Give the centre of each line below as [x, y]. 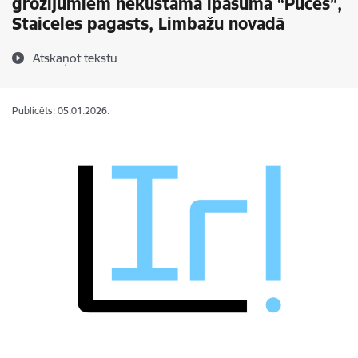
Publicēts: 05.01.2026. [61, 111]
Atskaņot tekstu [75, 58]
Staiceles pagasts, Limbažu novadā [148, 24]
